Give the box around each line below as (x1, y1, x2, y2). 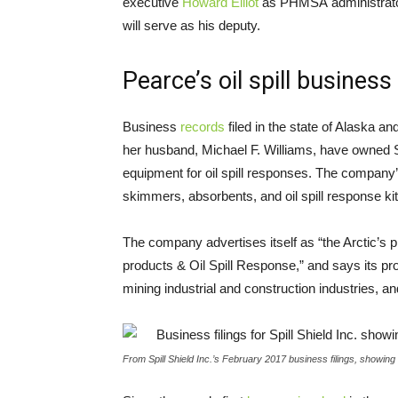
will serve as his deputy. (123, 17, 260, 33)
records (180, 118, 225, 134)
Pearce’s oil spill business (123, 66, 392, 95)
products (123, 257, 177, 273)
